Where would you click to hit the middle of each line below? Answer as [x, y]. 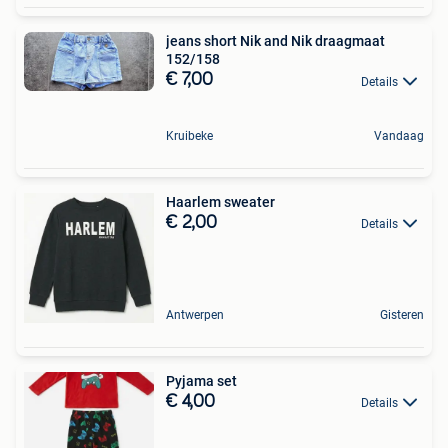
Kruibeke [189, 135]
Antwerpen [195, 314]
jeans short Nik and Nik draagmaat [275, 41]
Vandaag [399, 135]
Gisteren [402, 314]
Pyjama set [201, 380]
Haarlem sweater [220, 201]
